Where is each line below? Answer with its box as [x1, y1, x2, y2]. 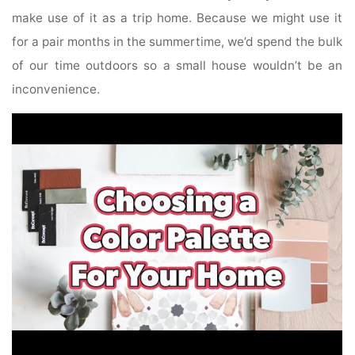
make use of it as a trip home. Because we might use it [12, 10, 343, 26]
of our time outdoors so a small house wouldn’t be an [12, 58, 343, 74]
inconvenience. [12, 82, 101, 97]
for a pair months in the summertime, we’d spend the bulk [12, 34, 343, 50]
